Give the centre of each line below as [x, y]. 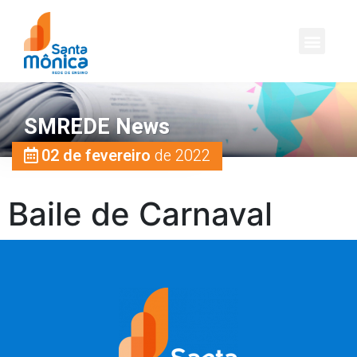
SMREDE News [97, 127]
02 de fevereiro [96, 155]
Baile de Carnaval [140, 214]
